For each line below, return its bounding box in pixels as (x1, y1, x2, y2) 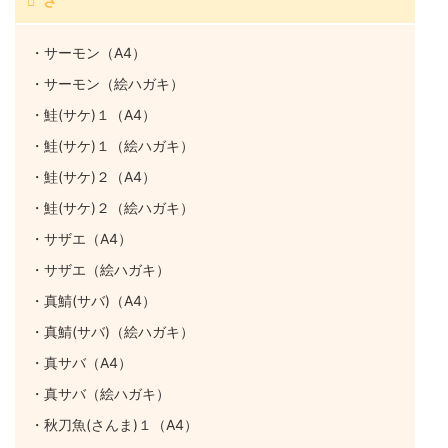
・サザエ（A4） (30, 229, 132, 247)
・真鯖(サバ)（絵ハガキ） (30, 322, 194, 340)
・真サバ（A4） (30, 353, 132, 371)
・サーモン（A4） (30, 43, 146, 61)
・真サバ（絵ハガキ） (30, 384, 170, 402)
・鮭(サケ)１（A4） (30, 105, 156, 123)
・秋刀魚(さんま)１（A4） (30, 415, 198, 433)
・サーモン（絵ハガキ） (30, 74, 184, 92)
